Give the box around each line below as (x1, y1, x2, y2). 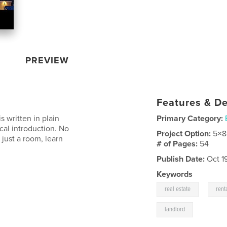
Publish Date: (157, 154, 205, 164)
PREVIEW (25, 54, 69, 66)
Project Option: (157, 128, 213, 139)
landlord (165, 205, 185, 214)
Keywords (157, 169, 193, 179)
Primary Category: (157, 113, 223, 124)
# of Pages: (157, 138, 200, 149)
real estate (165, 184, 191, 194)
